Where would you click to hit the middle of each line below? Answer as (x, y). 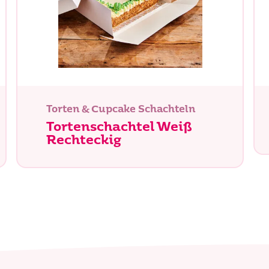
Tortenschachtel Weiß (119, 127)
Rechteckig (84, 141)
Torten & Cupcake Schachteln (121, 110)
